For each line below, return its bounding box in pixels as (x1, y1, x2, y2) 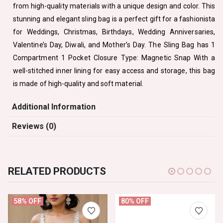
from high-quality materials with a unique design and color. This (13, 2, 215, 10)
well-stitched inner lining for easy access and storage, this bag (13, 67, 215, 75)
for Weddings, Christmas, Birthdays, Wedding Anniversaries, (13, 28, 215, 36)
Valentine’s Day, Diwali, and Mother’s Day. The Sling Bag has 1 (13, 41, 215, 49)
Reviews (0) (12, 121, 56, 131)
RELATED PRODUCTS (8, 165, 106, 177)
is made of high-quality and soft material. (13, 80, 143, 88)
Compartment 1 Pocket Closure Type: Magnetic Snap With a (13, 54, 215, 62)
